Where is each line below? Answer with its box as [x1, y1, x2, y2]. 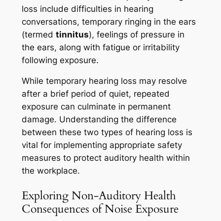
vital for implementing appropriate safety [21, 140, 182, 150]
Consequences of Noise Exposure [21, 201, 179, 217]
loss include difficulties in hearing [21, 3, 153, 14]
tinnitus [55, 29, 89, 39]
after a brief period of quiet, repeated [21, 89, 170, 99]
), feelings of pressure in [88, 29, 184, 39]
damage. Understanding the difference [21, 114, 177, 125]
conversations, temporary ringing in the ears [21, 16, 196, 27]
